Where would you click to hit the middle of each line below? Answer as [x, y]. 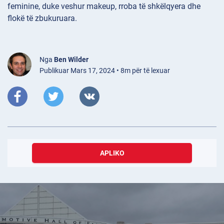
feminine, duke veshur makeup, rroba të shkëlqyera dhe [104, 6]
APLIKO [112, 153]
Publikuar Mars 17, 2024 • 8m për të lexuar [105, 71]
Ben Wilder [71, 60]
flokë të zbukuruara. [42, 18]
